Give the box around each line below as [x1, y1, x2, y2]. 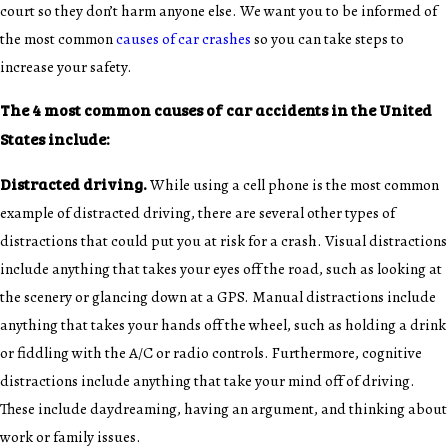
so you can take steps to [251, 27, 404, 49]
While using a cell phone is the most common [147, 173, 439, 195]
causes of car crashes [116, 27, 251, 49]
